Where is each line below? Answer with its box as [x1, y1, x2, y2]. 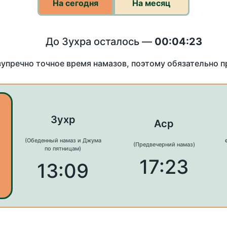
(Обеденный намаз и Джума [24, 137, 101, 144]
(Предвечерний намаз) [133, 141, 195, 148]
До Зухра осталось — [46, 35, 155, 48]
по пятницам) [45, 145, 82, 153]
